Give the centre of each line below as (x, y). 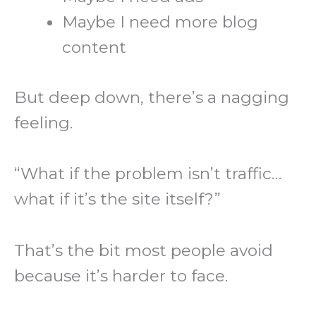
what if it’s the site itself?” (117, 199)
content (95, 48)
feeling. (43, 122)
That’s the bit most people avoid (144, 250)
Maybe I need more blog (160, 22)
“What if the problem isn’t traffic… (148, 174)
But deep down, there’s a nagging (152, 97)
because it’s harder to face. (132, 275)
